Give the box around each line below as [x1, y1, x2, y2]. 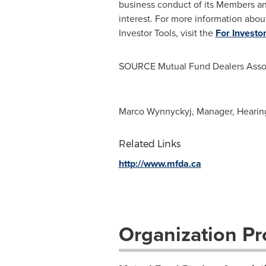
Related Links [118, 138, 180, 150]
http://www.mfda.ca [118, 157, 201, 170]
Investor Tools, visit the [118, 26, 216, 40]
